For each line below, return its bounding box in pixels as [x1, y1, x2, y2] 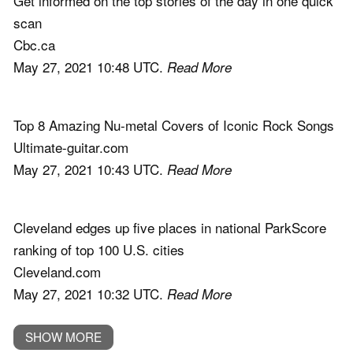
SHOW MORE [24, 328, 102, 346]
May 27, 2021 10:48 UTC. [13, 56, 167, 76]
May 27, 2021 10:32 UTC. [13, 283, 167, 303]
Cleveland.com [13, 261, 101, 281]
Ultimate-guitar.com [13, 136, 128, 157]
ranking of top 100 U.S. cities [13, 239, 184, 259]
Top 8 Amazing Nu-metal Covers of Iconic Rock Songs [13, 114, 334, 135]
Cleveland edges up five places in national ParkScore [13, 217, 326, 237]
